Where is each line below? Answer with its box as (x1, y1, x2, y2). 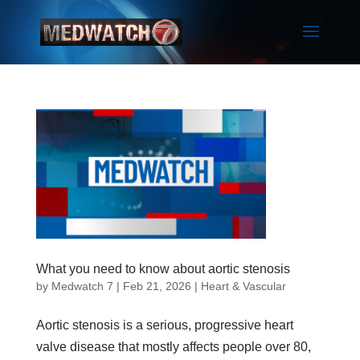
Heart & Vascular (200, 279, 286, 292)
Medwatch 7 (51, 279, 113, 292)
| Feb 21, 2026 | (112, 279, 201, 292)
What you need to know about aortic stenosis (35, 261, 290, 276)
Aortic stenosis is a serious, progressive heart (35, 317, 293, 332)
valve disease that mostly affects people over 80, (35, 339, 311, 354)
